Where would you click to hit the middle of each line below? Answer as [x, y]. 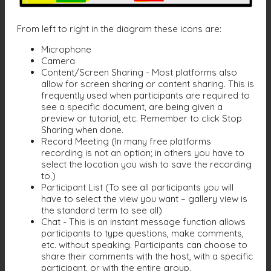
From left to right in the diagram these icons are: [119, 29]
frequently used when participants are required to [145, 96]
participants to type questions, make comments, [142, 233]
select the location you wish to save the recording [146, 165]
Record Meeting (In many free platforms [126, 142]
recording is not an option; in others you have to [143, 153]
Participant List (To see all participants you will [137, 188]
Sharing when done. [82, 130]
